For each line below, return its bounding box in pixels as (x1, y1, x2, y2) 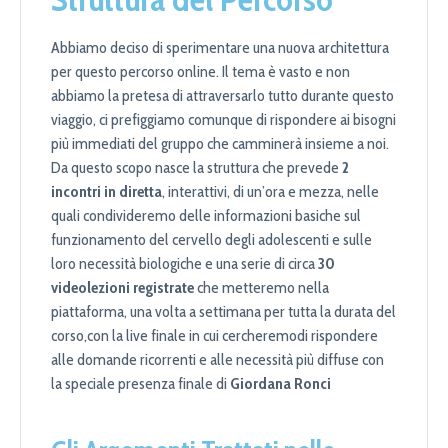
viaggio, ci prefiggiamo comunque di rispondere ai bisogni (51, 110, 396, 130)
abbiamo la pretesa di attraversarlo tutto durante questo (51, 86, 394, 106)
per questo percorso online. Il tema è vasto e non (51, 62, 350, 82)
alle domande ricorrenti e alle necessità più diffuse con (51, 350, 384, 370)
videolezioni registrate (51, 278, 194, 298)
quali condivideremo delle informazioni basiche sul (51, 206, 361, 226)
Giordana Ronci (230, 374, 331, 394)
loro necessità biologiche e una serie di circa (51, 254, 318, 274)
